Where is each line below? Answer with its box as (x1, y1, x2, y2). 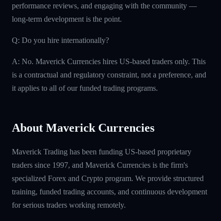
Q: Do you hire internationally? (12, 36, 109, 44)
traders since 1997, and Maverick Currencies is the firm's (12, 160, 188, 169)
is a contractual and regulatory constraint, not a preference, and (12, 70, 206, 79)
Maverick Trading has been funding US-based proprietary (12, 147, 191, 156)
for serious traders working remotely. (12, 200, 126, 209)
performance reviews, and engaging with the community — (12, 1, 197, 10)
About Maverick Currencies (12, 121, 154, 134)
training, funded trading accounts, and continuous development (12, 187, 207, 196)
